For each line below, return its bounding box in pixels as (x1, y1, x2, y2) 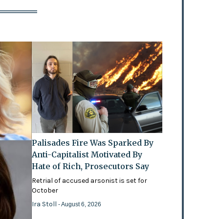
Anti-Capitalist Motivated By (32, 149, 143, 159)
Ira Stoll (32, 199, 59, 208)
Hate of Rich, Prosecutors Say (32, 161, 150, 171)
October (32, 186, 59, 195)
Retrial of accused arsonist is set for (32, 176, 148, 185)
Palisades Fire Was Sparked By (32, 137, 154, 148)
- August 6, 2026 (58, 200, 102, 208)
